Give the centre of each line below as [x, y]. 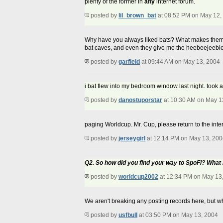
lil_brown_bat [137, 16]
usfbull [128, 215]
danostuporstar [140, 100]
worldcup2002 [138, 177]
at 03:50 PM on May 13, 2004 [178, 215]
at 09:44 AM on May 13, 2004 [180, 62]
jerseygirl [132, 139]
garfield [129, 62]
